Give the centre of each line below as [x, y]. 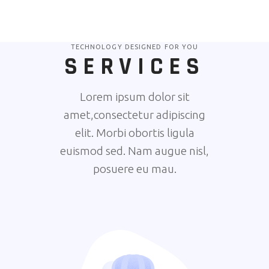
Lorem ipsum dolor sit [134, 97]
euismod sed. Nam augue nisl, [134, 151]
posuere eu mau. [134, 169]
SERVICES [134, 67]
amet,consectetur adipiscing [134, 115]
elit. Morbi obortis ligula [134, 133]
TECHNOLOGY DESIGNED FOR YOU [134, 47]
